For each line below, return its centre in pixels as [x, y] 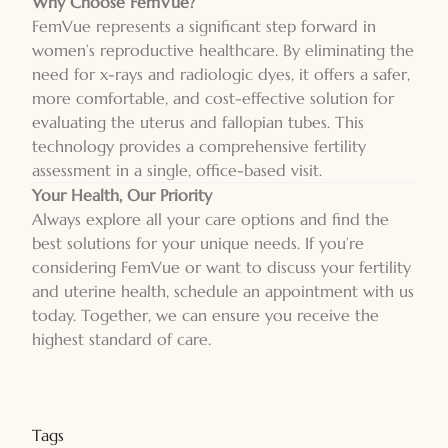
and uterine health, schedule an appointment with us [223, 291]
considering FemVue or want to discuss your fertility [221, 267]
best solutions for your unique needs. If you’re [198, 243]
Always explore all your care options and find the [210, 219]
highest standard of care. [121, 339]
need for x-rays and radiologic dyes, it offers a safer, [221, 74]
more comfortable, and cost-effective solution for [213, 98]
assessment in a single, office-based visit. [177, 170]
